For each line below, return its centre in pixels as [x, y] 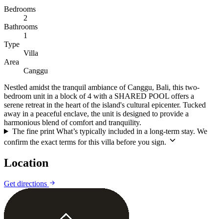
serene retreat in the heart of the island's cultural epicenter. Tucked [105, 105]
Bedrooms [20, 9]
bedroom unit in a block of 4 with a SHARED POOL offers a [99, 96]
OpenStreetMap [188, 182]
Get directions [26, 183]
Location [26, 163]
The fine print [33, 131]
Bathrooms [21, 27]
